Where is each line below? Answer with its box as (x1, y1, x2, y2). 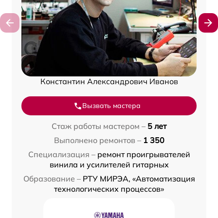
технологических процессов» (54, 184, 164, 194)
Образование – (23, 174, 81, 184)
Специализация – (28, 149, 95, 160)
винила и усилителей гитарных (49, 160, 169, 170)
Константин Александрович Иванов (40, 76, 178, 87)
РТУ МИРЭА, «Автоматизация (82, 174, 195, 184)
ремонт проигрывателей (97, 149, 190, 160)
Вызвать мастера (82, 101, 141, 110)
